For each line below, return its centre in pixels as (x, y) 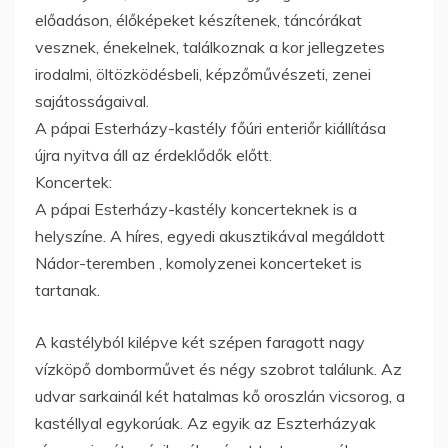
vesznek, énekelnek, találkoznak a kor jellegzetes (210, 46)
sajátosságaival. (92, 100)
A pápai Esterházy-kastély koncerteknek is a (196, 208)
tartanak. (67, 289)
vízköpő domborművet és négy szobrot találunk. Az (218, 368)
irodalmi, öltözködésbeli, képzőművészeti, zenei (203, 73)
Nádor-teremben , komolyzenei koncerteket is (198, 262)
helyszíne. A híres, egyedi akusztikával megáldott (210, 235)
